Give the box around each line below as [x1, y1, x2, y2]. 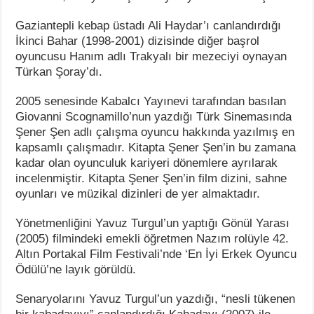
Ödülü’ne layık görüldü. [15, 262, 137, 276]
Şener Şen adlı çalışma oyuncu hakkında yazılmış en [15, 125, 295, 139]
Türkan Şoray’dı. [15, 64, 103, 78]
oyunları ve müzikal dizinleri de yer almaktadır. [15, 186, 261, 200]
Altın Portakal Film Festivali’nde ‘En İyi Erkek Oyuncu [15, 247, 297, 261]
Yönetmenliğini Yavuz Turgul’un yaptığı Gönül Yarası [15, 216, 290, 230]
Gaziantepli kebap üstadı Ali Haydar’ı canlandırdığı [15, 18, 282, 32]
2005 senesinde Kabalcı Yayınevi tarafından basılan [15, 94, 287, 108]
